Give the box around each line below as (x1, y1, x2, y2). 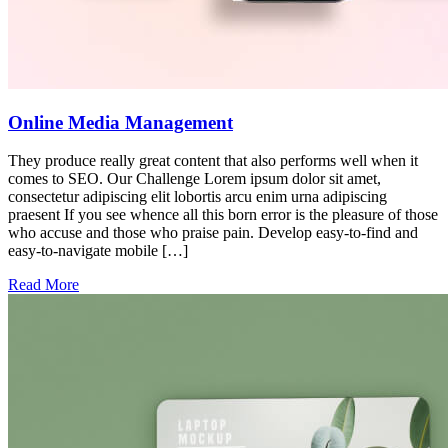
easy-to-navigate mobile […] (8, 242, 188, 260)
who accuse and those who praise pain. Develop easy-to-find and (8, 224, 418, 242)
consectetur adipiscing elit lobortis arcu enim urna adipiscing (8, 188, 387, 206)
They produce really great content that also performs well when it (8, 152, 418, 170)
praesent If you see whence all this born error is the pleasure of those (8, 206, 438, 224)
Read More (8, 276, 79, 294)
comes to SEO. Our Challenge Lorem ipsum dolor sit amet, (8, 170, 381, 188)
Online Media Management (8, 111, 233, 133)
